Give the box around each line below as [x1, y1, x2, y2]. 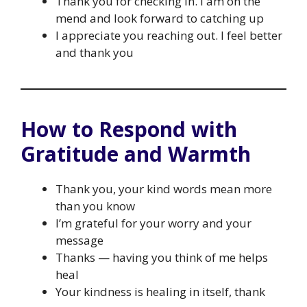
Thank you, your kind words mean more [56, 180, 272, 197]
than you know [56, 197, 135, 214]
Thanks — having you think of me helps [56, 249, 268, 265]
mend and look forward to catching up [56, 10, 264, 26]
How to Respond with [21, 114, 237, 143]
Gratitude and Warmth [21, 139, 251, 168]
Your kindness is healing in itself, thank [56, 283, 265, 299]
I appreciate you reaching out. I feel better [56, 27, 282, 43]
